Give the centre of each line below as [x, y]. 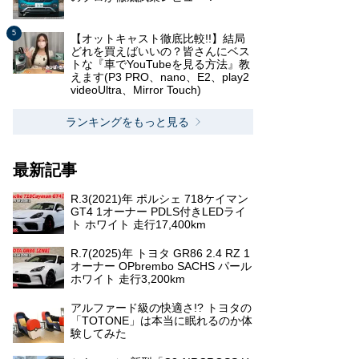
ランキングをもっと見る [127, 122]
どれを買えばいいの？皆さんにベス [160, 51]
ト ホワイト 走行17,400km [138, 224]
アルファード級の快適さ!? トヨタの [161, 308]
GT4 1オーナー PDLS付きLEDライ [158, 212]
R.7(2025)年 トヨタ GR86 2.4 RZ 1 [160, 253]
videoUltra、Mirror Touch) [136, 90]
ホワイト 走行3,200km [128, 279]
